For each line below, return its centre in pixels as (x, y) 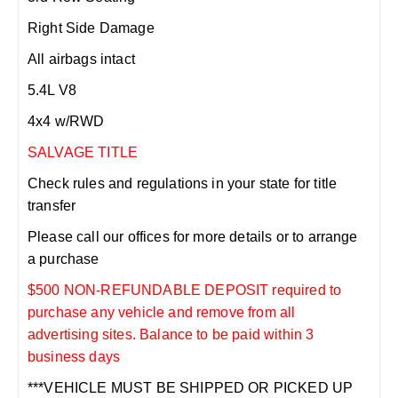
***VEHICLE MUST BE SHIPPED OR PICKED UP (191, 388)
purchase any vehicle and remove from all (162, 312)
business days (74, 357)
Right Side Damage (91, 28)
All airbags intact (81, 59)
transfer (52, 206)
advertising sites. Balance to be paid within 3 (171, 334)
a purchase (64, 259)
